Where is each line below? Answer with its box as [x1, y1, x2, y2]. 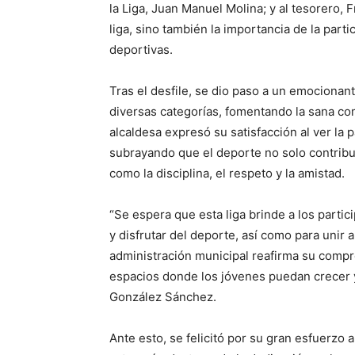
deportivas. [109, 41, 173, 57]
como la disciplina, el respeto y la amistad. [109, 165, 345, 181]
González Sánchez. [109, 288, 216, 304]
